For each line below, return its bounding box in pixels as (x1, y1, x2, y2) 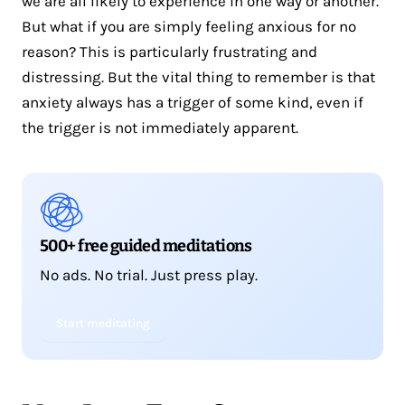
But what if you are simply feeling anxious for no (22, 17, 356, 36)
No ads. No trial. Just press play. (40, 266, 258, 285)
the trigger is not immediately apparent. (22, 118, 298, 137)
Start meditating (56, 316, 150, 331)
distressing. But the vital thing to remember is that (22, 68, 375, 87)
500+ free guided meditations (40, 236, 252, 257)
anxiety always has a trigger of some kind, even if (22, 93, 363, 112)
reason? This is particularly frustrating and (22, 42, 317, 61)
